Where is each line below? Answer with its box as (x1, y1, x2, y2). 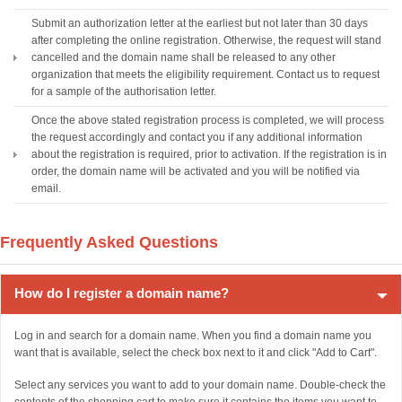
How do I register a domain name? (14, 285, 229, 301)
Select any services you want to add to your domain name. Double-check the (14, 379, 386, 391)
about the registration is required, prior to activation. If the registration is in (31, 148, 387, 161)
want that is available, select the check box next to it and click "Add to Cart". (14, 346, 377, 359)
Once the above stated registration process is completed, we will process (31, 114, 384, 127)
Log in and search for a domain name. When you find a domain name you (14, 329, 371, 342)
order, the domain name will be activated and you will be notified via (31, 165, 360, 178)
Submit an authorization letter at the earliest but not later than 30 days (31, 17, 368, 30)
